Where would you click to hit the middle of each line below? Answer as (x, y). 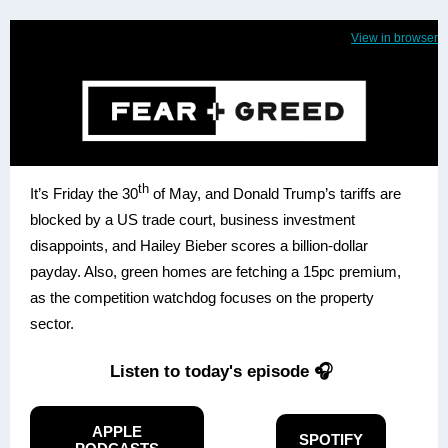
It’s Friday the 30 (84, 193)
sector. (52, 323)
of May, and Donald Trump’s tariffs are (275, 193)
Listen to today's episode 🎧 (224, 371)
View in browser (394, 38)
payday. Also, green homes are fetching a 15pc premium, (215, 271)
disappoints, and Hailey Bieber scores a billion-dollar (199, 245)
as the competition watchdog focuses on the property (202, 297)
